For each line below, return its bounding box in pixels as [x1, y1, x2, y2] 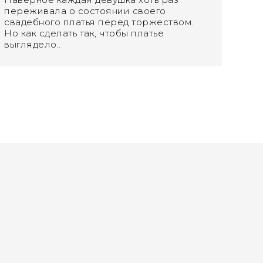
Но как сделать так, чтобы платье [4, 28, 164, 39]
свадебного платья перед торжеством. [4, 16, 194, 28]
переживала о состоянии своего [4, 5, 166, 17]
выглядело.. [4, 39, 61, 50]
